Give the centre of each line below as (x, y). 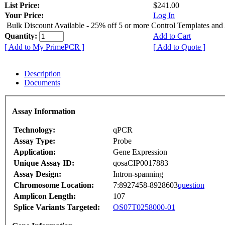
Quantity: (22, 36)
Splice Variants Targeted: (57, 207)
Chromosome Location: (54, 185)
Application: (35, 152)
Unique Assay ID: (44, 163)
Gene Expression (140, 152)
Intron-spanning (138, 174)
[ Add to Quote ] (179, 47)
